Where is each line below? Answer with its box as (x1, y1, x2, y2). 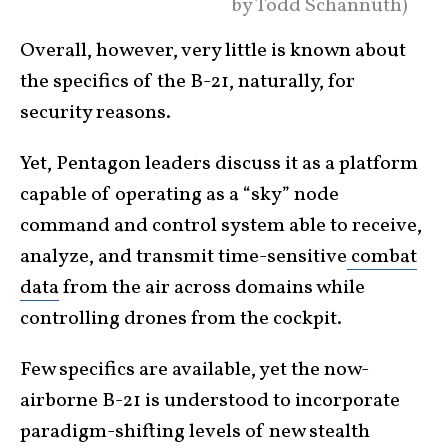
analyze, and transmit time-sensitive (20, 243, 347, 271)
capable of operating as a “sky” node (20, 181, 339, 209)
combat (347, 243, 417, 271)
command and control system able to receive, (20, 212, 422, 240)
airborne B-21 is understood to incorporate (20, 387, 400, 415)
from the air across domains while (59, 274, 365, 302)
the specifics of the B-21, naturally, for (20, 68, 355, 96)
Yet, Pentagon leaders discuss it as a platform (20, 150, 418, 178)
